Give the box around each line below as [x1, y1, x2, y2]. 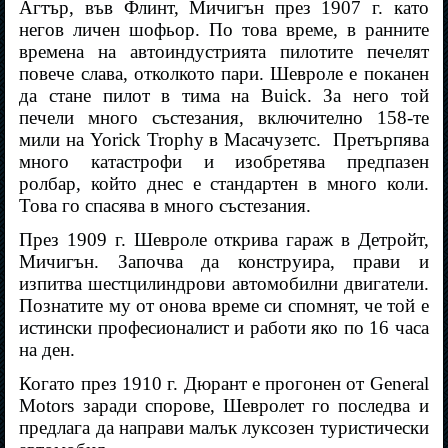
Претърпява [332, 129, 429, 151]
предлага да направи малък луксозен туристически [19, 417, 429, 439]
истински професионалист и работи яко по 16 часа [19, 317, 429, 339]
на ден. [19, 339, 76, 361]
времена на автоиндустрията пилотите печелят [19, 41, 429, 63]
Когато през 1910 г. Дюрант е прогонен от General [19, 373, 429, 395]
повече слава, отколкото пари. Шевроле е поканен [19, 63, 429, 85]
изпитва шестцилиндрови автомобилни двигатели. [19, 273, 429, 295]
